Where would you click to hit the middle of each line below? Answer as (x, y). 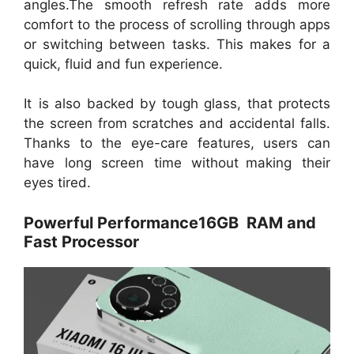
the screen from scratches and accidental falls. (177, 124)
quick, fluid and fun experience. (123, 64)
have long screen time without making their (177, 163)
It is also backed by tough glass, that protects (177, 104)
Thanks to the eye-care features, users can (177, 143)
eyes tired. (57, 183)
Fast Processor (81, 241)
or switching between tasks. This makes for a (177, 44)
